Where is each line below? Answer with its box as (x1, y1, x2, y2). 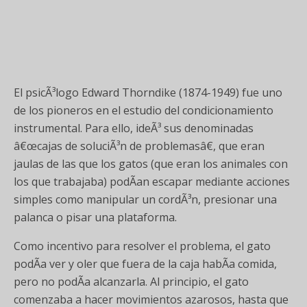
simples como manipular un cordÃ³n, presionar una (14, 192, 277, 207)
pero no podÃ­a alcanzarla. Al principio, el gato (14, 274, 249, 289)
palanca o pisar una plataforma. (14, 210, 177, 225)
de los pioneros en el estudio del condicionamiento (14, 103, 273, 118)
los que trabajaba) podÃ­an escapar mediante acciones (14, 174, 290, 189)
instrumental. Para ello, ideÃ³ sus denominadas (14, 121, 254, 136)
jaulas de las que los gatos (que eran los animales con (14, 156, 288, 171)
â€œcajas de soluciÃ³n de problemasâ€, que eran (14, 138, 265, 153)
